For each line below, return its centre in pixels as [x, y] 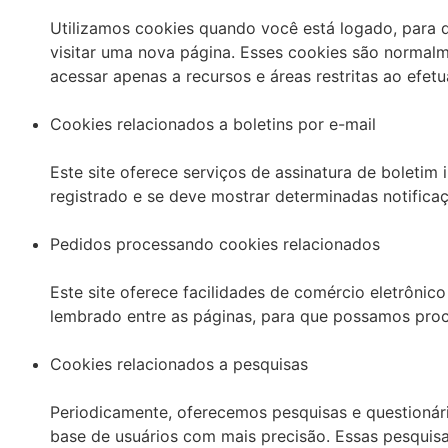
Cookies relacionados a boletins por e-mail [213, 123]
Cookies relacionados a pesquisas [179, 363]
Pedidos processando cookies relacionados [215, 243]
